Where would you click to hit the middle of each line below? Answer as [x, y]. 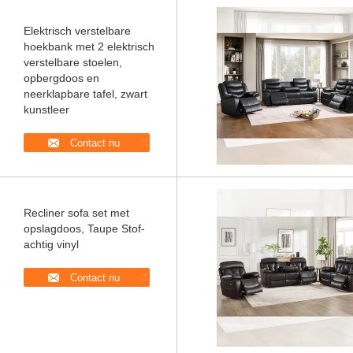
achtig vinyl [51, 244]
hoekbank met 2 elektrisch [89, 46]
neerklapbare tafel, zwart [85, 94]
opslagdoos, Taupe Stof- [84, 229]
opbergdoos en [61, 78]
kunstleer [46, 110]
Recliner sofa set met [76, 213]
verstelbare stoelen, [73, 62]
